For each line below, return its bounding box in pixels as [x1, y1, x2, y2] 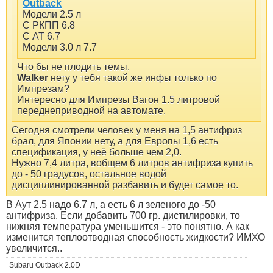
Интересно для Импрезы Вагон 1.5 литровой [17, 94, 220, 105]
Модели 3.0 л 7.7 [23, 42, 97, 53]
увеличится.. [6, 243, 62, 254]
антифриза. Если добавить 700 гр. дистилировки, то [6, 210, 240, 221]
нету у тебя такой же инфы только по [48, 73, 217, 83]
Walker [17, 73, 48, 83]
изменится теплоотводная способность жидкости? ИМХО [6, 232, 265, 243]
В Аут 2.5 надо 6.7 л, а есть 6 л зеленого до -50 [6, 199, 216, 210]
